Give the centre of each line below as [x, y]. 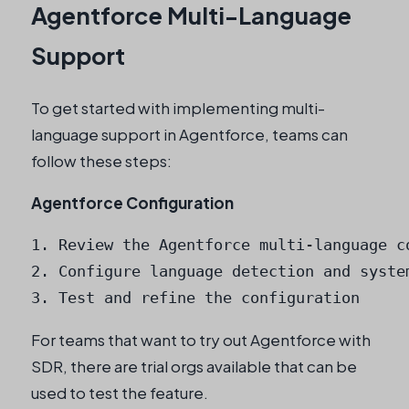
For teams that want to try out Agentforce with [201, 340]
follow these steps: [101, 161]
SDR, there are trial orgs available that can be [194, 367]
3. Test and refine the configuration [195, 298]
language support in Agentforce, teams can [189, 135]
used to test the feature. [120, 393]
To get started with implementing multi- [178, 108]
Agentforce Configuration [132, 203]
